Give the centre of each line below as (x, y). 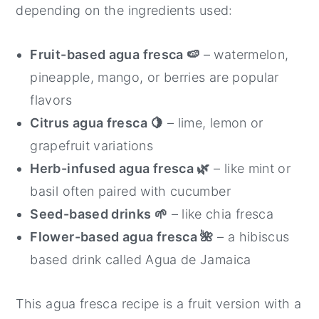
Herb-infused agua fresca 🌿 (120, 168)
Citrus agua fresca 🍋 (97, 122)
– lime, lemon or (213, 122)
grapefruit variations (91, 145)
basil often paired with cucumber (130, 191)
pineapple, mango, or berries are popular (155, 77)
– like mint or (250, 168)
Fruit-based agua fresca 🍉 (115, 54)
